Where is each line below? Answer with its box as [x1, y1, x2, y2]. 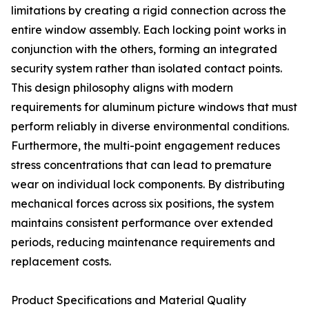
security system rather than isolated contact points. [11, 61, 282, 75]
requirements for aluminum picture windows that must [11, 100, 297, 114]
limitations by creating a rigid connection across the [11, 3, 286, 17]
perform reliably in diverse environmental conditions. [11, 119, 289, 133]
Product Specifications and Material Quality [11, 293, 246, 307]
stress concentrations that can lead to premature [11, 158, 272, 172]
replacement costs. [11, 255, 111, 268]
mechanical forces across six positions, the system [11, 197, 274, 210]
